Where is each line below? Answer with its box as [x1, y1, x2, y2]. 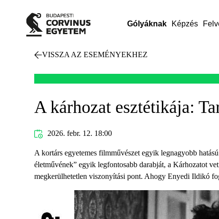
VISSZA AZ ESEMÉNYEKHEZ [42, 50, 148, 59]
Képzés [171, 20, 198, 28]
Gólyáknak [127, 20, 167, 28]
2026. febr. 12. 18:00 [45, 129, 112, 137]
